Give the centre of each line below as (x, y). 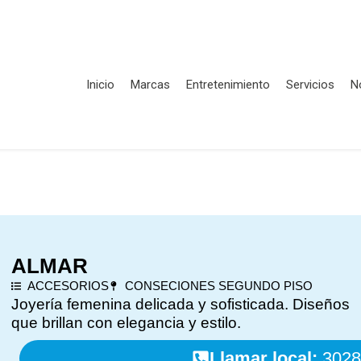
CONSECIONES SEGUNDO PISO (218, 286)
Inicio (100, 85)
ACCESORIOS (68, 286)
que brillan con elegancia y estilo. (126, 323)
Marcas (150, 85)
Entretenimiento (228, 85)
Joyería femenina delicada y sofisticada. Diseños (180, 304)
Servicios (310, 85)
